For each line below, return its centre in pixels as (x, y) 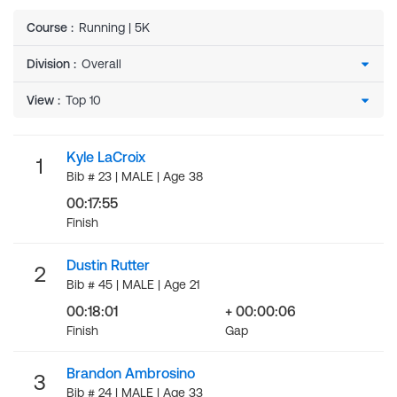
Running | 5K (114, 27)
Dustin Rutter (108, 265)
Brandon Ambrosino (131, 373)
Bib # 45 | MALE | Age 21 (133, 284)
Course (47, 27)
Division (48, 64)
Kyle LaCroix (106, 157)
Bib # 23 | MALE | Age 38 (135, 176)
